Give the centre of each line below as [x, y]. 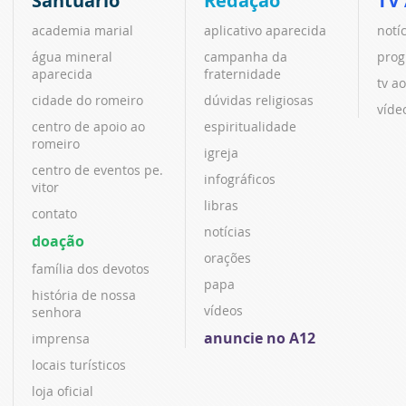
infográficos [240, 179]
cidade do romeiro [87, 100]
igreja [222, 152]
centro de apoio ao [88, 126]
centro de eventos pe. [97, 169]
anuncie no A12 [260, 338]
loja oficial [63, 391]
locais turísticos [79, 364]
